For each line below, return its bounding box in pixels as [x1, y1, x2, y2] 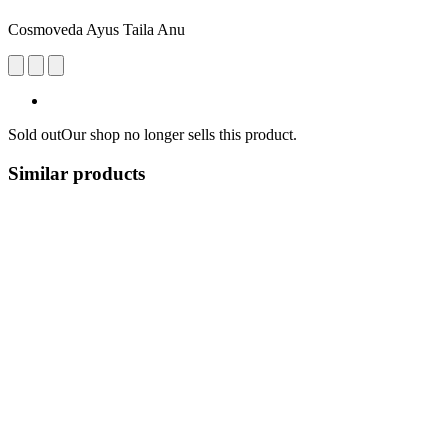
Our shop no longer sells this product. [61, 125, 297, 143]
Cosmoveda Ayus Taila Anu [8, 20, 185, 38]
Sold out [8, 125, 61, 143]
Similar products [8, 162, 145, 184]
